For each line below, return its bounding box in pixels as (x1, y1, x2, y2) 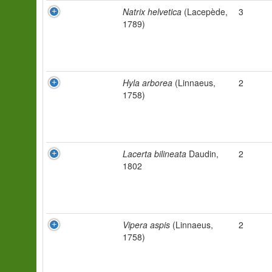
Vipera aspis (123, 219, 170, 231)
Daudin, (186, 148, 219, 160)
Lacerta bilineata (123, 148, 186, 160)
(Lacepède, (182, 5, 228, 18)
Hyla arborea (123, 76, 172, 89)
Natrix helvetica (123, 5, 182, 18)
